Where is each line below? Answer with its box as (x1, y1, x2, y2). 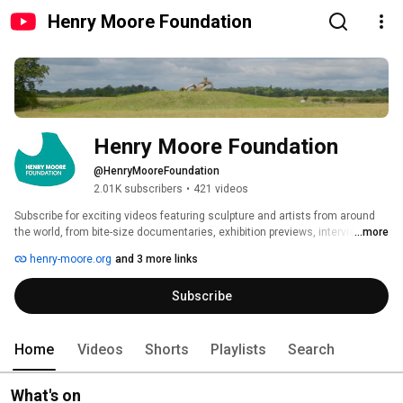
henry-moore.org (27, 253, 112, 266)
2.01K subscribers (94, 183, 183, 196)
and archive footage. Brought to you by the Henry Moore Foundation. (14, 242, 354, 255)
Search (288, 341, 335, 359)
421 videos (193, 183, 248, 196)
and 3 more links (115, 253, 198, 266)
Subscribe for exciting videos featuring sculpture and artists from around (14, 210, 375, 223)
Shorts (145, 341, 189, 359)
